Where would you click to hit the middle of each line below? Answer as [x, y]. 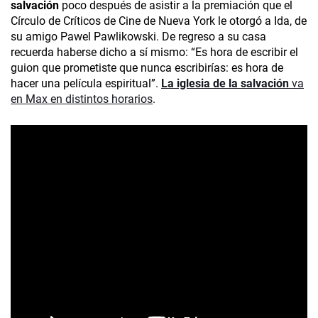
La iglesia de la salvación [225, 84]
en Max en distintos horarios [82, 99]
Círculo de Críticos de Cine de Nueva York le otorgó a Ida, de [159, 21]
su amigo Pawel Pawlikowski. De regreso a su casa [138, 37]
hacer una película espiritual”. [86, 84]
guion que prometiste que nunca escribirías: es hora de [147, 68]
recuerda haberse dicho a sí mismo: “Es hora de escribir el [154, 53]
